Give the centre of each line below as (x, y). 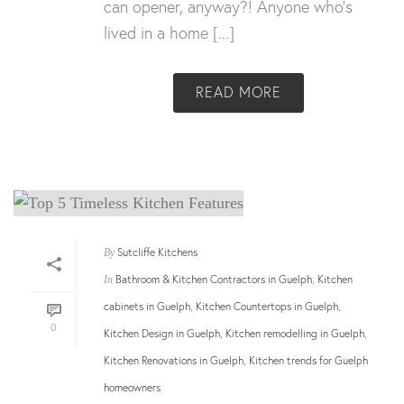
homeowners (132, 388)
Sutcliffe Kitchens (157, 252)
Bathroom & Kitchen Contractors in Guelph (214, 280)
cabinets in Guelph (147, 307)
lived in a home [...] (169, 32)
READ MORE (238, 91)
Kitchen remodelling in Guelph (295, 334)
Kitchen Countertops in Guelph (267, 307)
